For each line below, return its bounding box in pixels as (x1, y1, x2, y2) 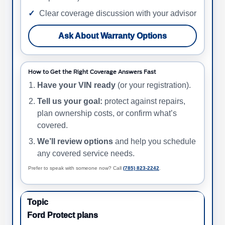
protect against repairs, (102, 97, 185, 106)
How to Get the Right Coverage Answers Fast (28, 69, 156, 76)
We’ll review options (37, 137, 113, 146)
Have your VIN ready (37, 81, 116, 90)
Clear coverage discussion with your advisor (39, 9, 196, 18)
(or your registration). (116, 81, 191, 90)
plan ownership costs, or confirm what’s (37, 109, 177, 118)
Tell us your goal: (37, 97, 102, 106)
